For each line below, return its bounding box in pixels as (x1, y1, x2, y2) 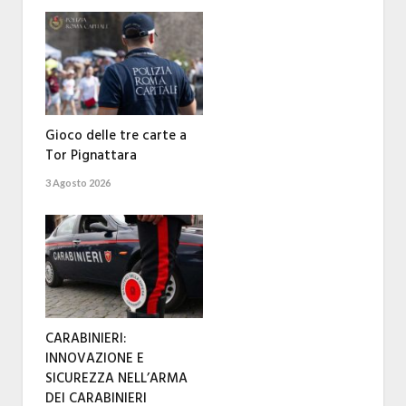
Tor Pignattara (45, 145, 137, 168)
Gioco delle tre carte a (45, 125, 187, 148)
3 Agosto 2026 (45, 177, 111, 189)
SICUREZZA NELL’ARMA (45, 367, 188, 390)
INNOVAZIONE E (45, 347, 144, 370)
